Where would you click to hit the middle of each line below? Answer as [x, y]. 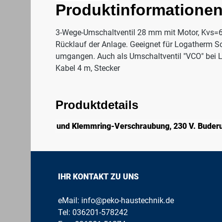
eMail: [70, 200]
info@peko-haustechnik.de [128, 200]
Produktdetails [97, 105]
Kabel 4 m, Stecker [88, 68]
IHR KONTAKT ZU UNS [99, 177]
